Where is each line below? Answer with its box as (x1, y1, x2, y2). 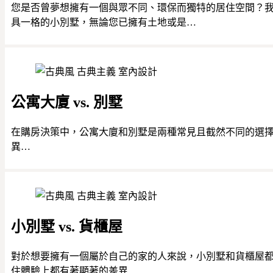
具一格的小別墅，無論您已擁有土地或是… (10, 17, 196, 28)
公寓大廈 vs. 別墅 (10, 94, 122, 110)
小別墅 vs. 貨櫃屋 (10, 218, 122, 235)
